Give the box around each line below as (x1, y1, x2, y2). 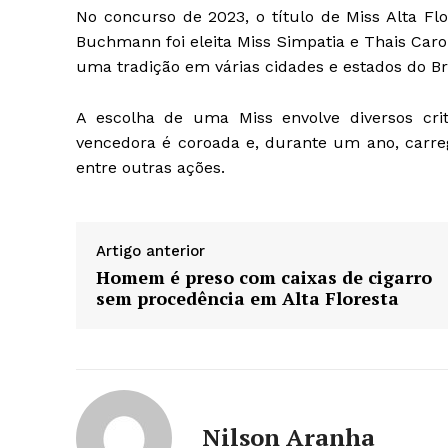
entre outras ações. (76, 157, 225, 177)
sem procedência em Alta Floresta (96, 285, 399, 310)
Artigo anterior (96, 241, 205, 260)
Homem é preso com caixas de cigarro (96, 264, 432, 289)
